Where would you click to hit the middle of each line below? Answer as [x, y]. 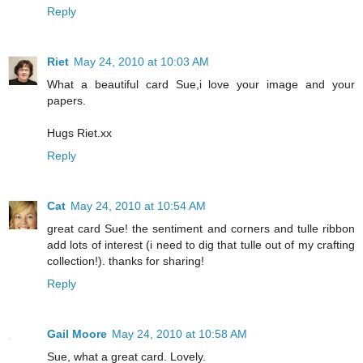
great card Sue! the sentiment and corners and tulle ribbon [201, 228]
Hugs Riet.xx [79, 132]
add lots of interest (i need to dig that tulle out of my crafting [201, 244]
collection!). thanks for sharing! [126, 261]
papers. [66, 100]
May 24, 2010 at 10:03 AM [141, 61]
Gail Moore [77, 333]
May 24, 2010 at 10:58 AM [179, 333]
